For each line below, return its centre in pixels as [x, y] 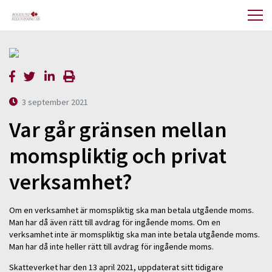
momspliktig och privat [118, 156]
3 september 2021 [55, 102]
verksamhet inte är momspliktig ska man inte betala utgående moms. [134, 234]
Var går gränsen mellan [118, 130]
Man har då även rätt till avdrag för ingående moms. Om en [115, 222]
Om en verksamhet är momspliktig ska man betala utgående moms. [131, 210]
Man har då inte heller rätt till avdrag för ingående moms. [111, 246]
